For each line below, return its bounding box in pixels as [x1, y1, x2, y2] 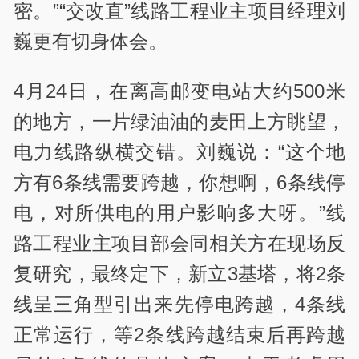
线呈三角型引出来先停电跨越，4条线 [14, 293, 345, 316]
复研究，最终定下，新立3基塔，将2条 [14, 263, 345, 285]
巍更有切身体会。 [14, 30, 168, 53]
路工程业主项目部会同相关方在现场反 [14, 232, 345, 255]
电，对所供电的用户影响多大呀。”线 [14, 202, 345, 224]
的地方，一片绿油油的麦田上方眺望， [14, 111, 345, 133]
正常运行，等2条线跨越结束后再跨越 [14, 324, 345, 346]
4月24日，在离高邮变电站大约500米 [14, 80, 345, 103]
